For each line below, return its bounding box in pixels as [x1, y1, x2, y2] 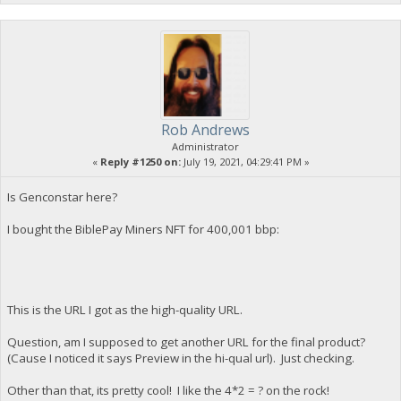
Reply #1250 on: [99, 154, 181, 168]
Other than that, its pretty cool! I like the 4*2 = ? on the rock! [6, 382, 329, 399]
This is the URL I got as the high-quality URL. [6, 302, 243, 319]
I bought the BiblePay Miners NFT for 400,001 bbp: [6, 221, 279, 238]
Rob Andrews [160, 119, 250, 140]
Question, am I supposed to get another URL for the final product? [6, 334, 368, 351]
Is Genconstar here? [6, 189, 117, 206]
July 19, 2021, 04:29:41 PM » [180, 154, 310, 168]
